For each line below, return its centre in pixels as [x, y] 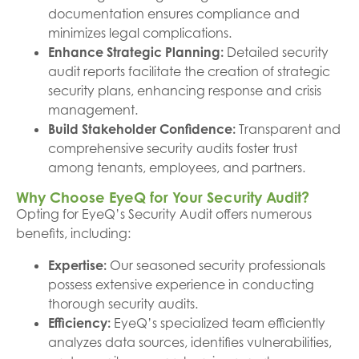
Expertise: [77, 265]
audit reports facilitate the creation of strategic [189, 71]
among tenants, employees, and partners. [177, 167]
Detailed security [276, 52]
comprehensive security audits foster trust [173, 148]
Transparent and [288, 129]
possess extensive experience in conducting [181, 284]
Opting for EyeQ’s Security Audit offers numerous [164, 214]
